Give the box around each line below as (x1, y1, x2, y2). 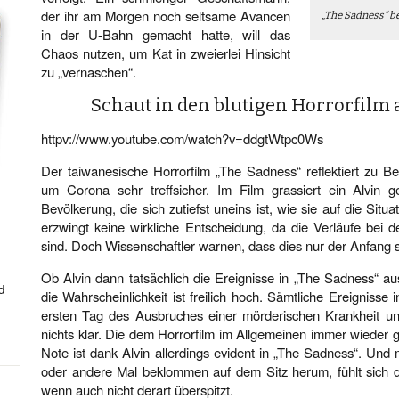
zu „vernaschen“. (41, 62, 136, 81)
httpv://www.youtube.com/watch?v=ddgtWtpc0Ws (41, 129, 323, 148)
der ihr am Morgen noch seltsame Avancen (41, 6, 290, 25)
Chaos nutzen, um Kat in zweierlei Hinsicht (41, 44, 290, 62)
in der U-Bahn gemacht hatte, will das (41, 25, 290, 44)
